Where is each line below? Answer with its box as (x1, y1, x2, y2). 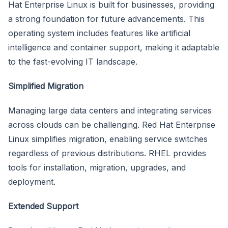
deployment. (8, 176, 55, 187)
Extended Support (8, 201, 78, 211)
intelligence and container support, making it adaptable (8, 42, 219, 52)
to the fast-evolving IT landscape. (8, 56, 137, 67)
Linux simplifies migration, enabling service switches (8, 133, 208, 144)
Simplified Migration (8, 80, 83, 91)
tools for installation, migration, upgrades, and (8, 162, 186, 173)
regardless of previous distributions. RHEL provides (8, 148, 206, 158)
